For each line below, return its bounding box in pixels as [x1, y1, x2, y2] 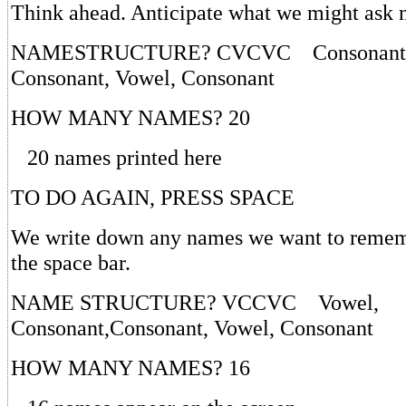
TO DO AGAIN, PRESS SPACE [11, 184, 295, 209]
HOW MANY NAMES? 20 [11, 104, 250, 130]
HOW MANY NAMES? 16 [11, 354, 250, 380]
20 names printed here [11, 144, 222, 169]
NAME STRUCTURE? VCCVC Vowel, [11, 289, 379, 314]
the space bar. [11, 249, 130, 275]
